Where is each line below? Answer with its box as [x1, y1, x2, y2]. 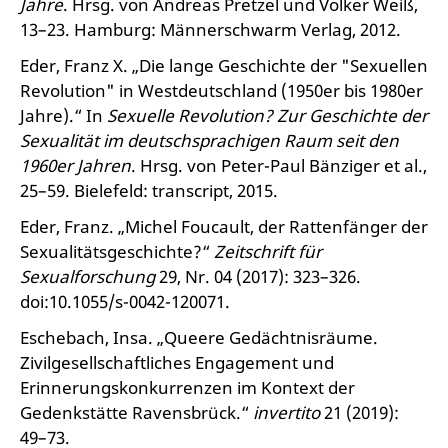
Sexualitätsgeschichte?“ [20, 240, 214, 263]
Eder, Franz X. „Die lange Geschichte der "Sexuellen [20, 54, 428, 77]
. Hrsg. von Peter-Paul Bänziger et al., [131, 154, 427, 177]
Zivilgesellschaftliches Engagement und [20, 351, 334, 374]
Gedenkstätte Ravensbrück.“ [20, 401, 253, 424]
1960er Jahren [20, 154, 131, 177]
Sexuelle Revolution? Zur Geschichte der [107, 104, 428, 127]
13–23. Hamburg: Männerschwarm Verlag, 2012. [20, 18, 401, 41]
